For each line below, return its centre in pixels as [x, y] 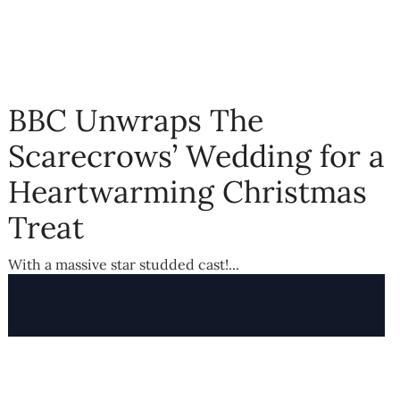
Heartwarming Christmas [187, 192]
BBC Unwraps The [136, 121]
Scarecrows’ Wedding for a [196, 156]
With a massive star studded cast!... [124, 265]
